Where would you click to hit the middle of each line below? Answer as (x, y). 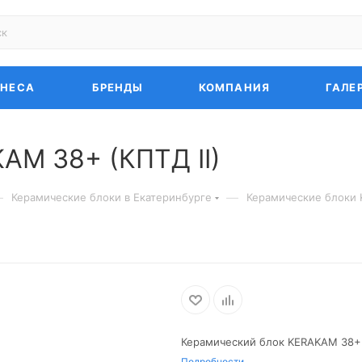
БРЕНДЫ (118, 87)
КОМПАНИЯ (234, 87)
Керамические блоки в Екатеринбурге (112, 197)
